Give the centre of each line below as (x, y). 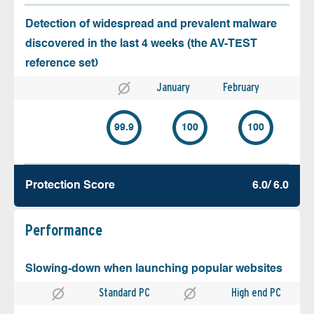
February (241, 88)
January (173, 88)
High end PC (256, 293)
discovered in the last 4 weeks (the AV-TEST (141, 45)
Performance (64, 230)
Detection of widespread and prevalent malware (151, 25)
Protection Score (70, 186)
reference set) (62, 64)
